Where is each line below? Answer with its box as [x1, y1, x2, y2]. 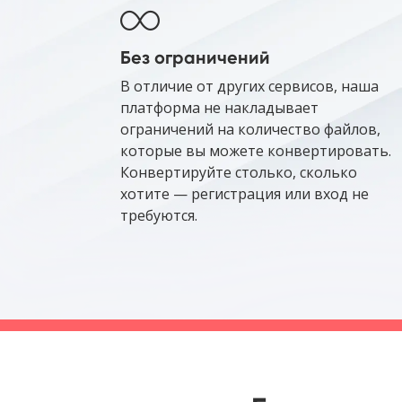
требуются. [120, 205, 197, 226]
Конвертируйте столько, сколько [120, 162, 357, 183]
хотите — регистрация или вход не [120, 184, 369, 205]
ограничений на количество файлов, [120, 119, 380, 140]
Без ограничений [120, 47, 270, 69]
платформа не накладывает [120, 98, 319, 118]
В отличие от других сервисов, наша [120, 76, 379, 97]
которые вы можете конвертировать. [120, 141, 391, 162]
